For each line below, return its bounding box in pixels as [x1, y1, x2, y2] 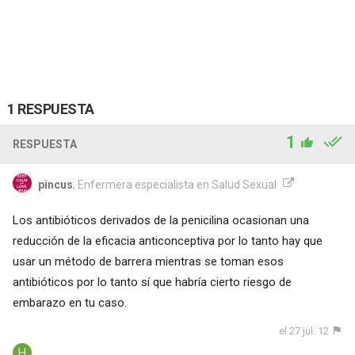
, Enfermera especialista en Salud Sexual [72, 177, 277, 191]
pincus [37, 177, 73, 191]
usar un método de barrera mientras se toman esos [12, 254, 284, 269]
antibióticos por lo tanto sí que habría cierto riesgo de [12, 274, 292, 289]
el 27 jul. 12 [279, 324, 330, 337]
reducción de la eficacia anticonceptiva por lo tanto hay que [12, 233, 323, 248]
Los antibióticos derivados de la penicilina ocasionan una [12, 212, 309, 227]
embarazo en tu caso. [12, 295, 127, 310]
